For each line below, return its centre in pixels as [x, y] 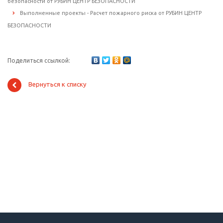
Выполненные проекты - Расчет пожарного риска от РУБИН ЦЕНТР [111, 13]
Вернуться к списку [57, 84]
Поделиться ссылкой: [39, 61]
